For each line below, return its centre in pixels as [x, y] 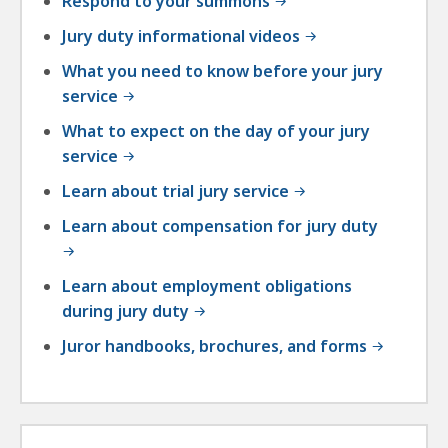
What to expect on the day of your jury [216, 131]
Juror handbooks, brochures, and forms [214, 346]
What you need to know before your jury [222, 71]
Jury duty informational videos [181, 36]
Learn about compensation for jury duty [220, 226]
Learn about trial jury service [175, 191]
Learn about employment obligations [207, 286]
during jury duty [125, 311]
